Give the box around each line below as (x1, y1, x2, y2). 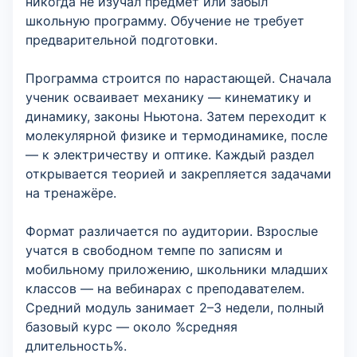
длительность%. (25, 338, 127, 354)
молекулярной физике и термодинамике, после (25, 127, 328, 143)
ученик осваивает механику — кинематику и (25, 89, 312, 105)
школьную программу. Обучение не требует (25, 13, 304, 29)
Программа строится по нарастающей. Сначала (25, 70, 331, 86)
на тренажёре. (25, 185, 116, 201)
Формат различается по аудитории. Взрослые (25, 223, 318, 239)
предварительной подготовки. (25, 32, 218, 48)
